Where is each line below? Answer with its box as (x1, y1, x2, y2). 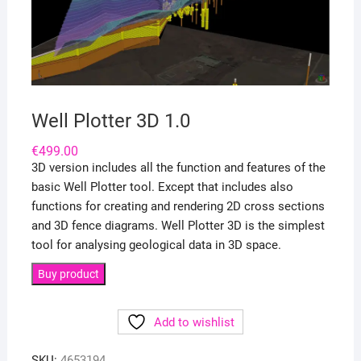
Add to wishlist (153, 315, 234, 330)
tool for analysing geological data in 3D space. (31, 238, 281, 253)
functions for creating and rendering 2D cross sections (31, 199, 325, 214)
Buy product (37, 268, 99, 281)
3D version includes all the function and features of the (31, 160, 326, 176)
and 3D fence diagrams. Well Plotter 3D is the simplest (31, 218, 325, 234)
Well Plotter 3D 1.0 (31, 110, 190, 133)
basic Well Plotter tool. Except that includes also (31, 180, 293, 195)
